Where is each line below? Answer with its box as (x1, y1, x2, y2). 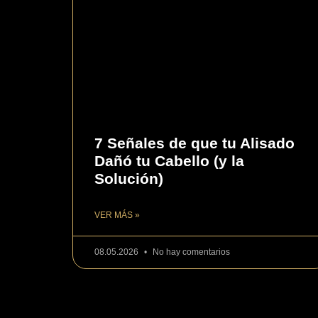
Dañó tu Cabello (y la (94, 153, 244, 170)
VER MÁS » (94, 210, 140, 221)
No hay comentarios (150, 247, 230, 258)
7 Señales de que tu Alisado (94, 135, 295, 152)
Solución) (94, 170, 163, 187)
